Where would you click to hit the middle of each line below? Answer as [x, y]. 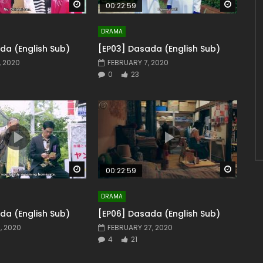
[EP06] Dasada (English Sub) [159, 213]
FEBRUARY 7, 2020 [138, 62]
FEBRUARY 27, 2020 [140, 227]
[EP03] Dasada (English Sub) [159, 48]
